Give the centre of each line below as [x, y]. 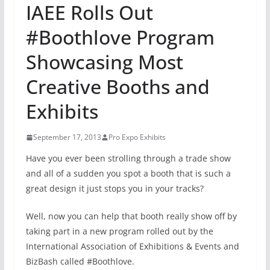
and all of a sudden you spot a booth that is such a [128, 174]
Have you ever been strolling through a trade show [128, 159]
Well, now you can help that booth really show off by [131, 216]
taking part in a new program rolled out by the [119, 231]
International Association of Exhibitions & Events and [132, 246]
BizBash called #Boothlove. [80, 262]
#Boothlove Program [120, 37]
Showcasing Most [104, 62]
